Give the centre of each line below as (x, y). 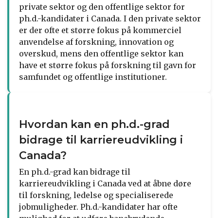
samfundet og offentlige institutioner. (93, 77)
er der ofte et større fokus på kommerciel (100, 30)
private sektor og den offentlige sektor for (102, 7)
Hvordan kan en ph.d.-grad (94, 124)
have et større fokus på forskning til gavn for (108, 65)
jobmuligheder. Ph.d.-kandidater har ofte (98, 207)
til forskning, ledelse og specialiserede (96, 195)
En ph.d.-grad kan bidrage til (75, 172)
